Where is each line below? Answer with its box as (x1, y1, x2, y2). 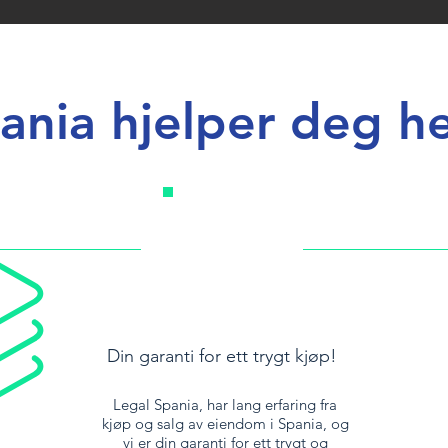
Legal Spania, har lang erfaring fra (113, 395, 337, 414)
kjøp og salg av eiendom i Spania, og (101, 414, 349, 433)
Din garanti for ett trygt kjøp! (107, 345, 337, 367)
